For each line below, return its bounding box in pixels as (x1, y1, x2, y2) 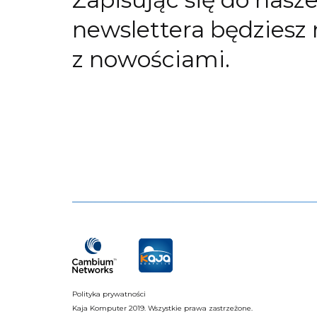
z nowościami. (72, 45, 230, 73)
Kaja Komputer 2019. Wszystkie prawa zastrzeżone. (72, 304, 253, 313)
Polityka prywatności (72, 289, 146, 299)
